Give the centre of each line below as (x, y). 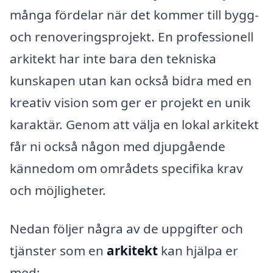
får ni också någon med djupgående (118, 146)
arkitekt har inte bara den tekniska (113, 58)
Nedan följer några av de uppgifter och (126, 229)
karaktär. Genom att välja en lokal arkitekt (134, 124)
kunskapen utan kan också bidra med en (131, 80)
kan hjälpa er (198, 251)
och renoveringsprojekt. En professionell (132, 36)
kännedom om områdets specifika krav (126, 168)
